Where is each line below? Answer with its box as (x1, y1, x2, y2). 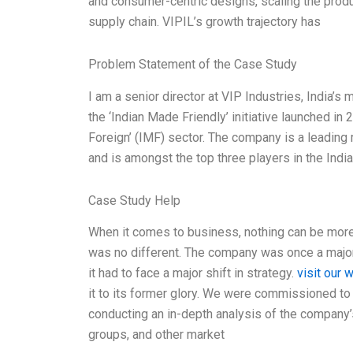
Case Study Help (88, 192, 180, 208)
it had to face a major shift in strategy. (88, 266, 297, 281)
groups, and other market (88, 327, 225, 343)
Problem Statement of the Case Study (88, 56, 297, 72)
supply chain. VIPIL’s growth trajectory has (88, 13, 321, 29)
